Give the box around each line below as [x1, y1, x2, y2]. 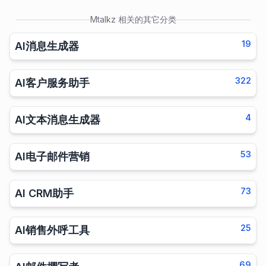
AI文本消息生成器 [15, 113, 100, 126]
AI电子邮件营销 [15, 150, 90, 163]
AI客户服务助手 [15, 77, 90, 89]
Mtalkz [90, 14, 116, 24]
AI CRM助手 [15, 187, 74, 199]
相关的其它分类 [118, 14, 176, 24]
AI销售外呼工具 [15, 224, 90, 236]
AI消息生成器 [15, 40, 79, 52]
